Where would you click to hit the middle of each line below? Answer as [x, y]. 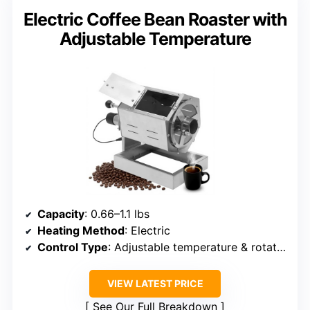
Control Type [73, 247]
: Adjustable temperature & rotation [192, 247]
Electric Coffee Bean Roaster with [155, 19]
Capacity [61, 213]
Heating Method [81, 230]
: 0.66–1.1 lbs [117, 213]
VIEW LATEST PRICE [155, 283]
